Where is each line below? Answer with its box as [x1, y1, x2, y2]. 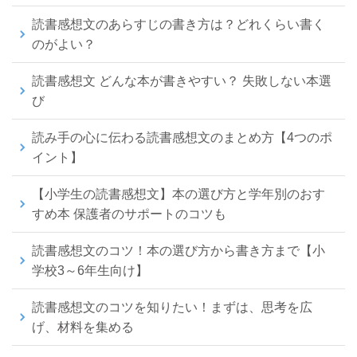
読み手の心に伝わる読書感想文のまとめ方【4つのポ [32, 130, 332, 144]
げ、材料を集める [32, 320, 134, 334]
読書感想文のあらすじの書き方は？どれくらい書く [32, 17, 325, 31]
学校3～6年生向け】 [32, 263, 148, 277]
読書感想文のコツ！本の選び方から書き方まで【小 [32, 243, 325, 257]
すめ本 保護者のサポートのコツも [32, 206, 226, 221]
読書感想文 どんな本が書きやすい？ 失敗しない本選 [32, 73, 331, 88]
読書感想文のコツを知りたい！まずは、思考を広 [32, 300, 312, 314]
